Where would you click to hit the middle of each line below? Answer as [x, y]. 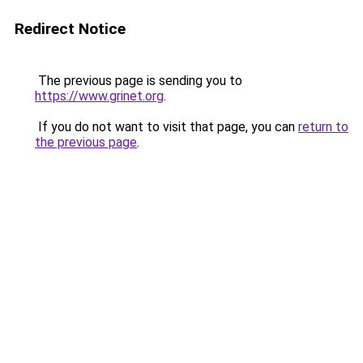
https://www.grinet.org [99, 96]
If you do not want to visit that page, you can [167, 127]
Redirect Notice [70, 29]
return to [323, 127]
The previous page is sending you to [139, 81]
